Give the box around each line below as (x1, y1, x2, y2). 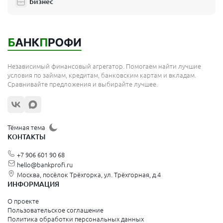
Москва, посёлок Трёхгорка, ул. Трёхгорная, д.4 (17, 171, 161, 178)
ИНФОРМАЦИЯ (7, 180, 59, 188)
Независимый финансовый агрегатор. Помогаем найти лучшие (7, 63, 201, 70)
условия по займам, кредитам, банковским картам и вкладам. (7, 72, 196, 79)
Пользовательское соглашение (7, 207, 104, 214)
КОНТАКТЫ (7, 133, 45, 141)
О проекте (7, 198, 39, 205)
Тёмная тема (7, 124, 45, 131)
